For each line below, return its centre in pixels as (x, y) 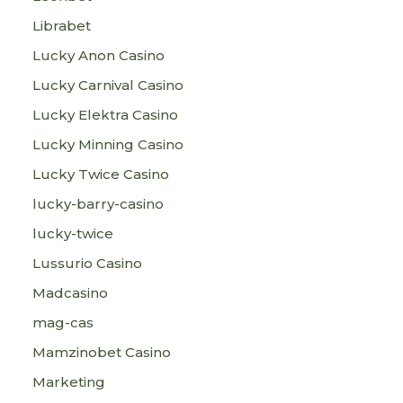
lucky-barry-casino (98, 204)
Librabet (62, 26)
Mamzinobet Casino (102, 352)
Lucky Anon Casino (99, 55)
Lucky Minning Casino (108, 144)
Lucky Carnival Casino (108, 85)
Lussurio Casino (87, 263)
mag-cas (63, 322)
